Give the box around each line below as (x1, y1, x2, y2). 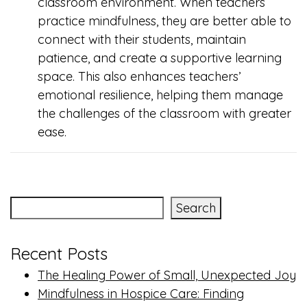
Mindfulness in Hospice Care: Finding (38, 286, 244, 302)
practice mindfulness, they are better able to (38, 13, 291, 29)
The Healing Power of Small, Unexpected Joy (38, 267, 296, 283)
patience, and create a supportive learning (38, 50, 282, 66)
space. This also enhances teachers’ (38, 69, 241, 84)
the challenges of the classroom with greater (38, 106, 291, 121)
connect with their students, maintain (38, 32, 246, 47)
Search (176, 200, 216, 216)
